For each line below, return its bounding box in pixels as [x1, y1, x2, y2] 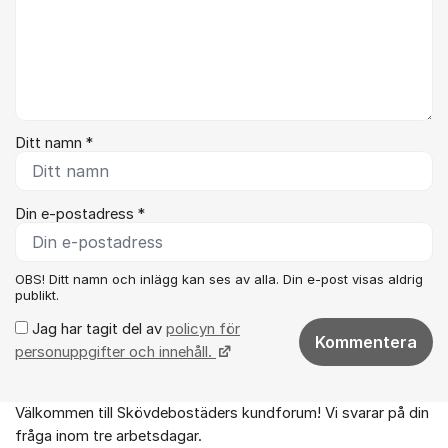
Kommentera [315, 331, 417, 352]
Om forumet [15, 413, 107, 432]
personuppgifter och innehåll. [15, 342, 216, 361]
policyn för [166, 319, 240, 338]
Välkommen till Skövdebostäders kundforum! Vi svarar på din [15, 403, 429, 422]
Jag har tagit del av [28, 319, 166, 338]
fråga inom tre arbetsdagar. [15, 426, 206, 445]
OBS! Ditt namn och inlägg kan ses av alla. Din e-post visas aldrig [15, 270, 423, 287]
